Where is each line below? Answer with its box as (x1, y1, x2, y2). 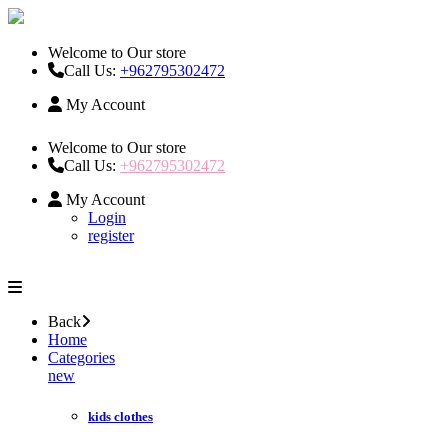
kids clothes (88, 409, 153, 425)
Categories (48, 348, 115, 366)
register (88, 226, 134, 244)
